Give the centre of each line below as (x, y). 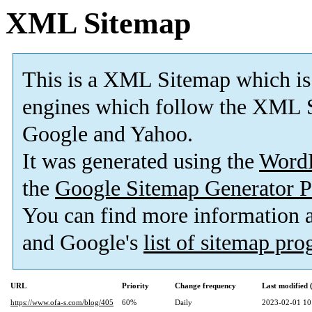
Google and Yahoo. (108, 134)
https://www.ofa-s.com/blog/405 (62, 303)
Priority (135, 286)
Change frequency (205, 286)
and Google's (83, 243)
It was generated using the (141, 162)
